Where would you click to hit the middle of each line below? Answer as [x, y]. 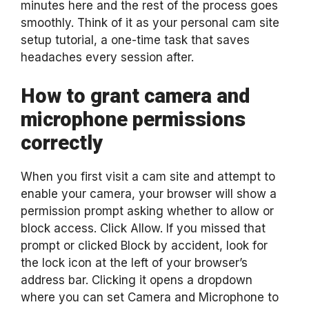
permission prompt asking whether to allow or [147, 211]
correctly [62, 142]
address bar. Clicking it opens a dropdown [137, 280]
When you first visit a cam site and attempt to [148, 176]
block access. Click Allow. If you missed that [143, 228]
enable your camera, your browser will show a [149, 193]
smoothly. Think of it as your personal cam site [150, 23]
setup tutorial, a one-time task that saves [135, 40]
